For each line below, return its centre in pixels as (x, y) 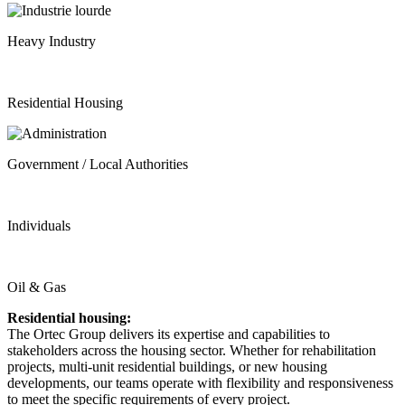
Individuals (39, 225)
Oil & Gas (37, 287)
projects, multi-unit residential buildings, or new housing (167, 366)
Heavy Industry (52, 41)
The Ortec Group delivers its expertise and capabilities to (169, 334)
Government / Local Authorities (98, 164)
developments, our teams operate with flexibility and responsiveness (200, 382)
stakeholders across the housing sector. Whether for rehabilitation (192, 350)
